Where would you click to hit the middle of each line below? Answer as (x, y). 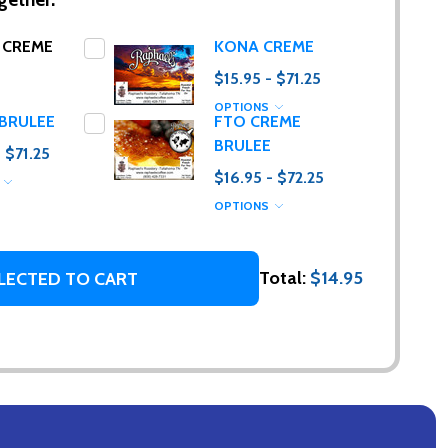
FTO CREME (257, 122)
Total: (284, 278)
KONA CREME (264, 47)
